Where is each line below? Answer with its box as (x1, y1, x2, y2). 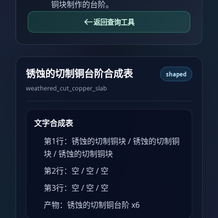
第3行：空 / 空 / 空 (44, 182, 109, 193)
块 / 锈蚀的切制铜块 (44, 148, 113, 160)
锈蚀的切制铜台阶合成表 (26, 67, 133, 80)
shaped (165, 70, 186, 78)
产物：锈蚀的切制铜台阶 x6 (44, 199, 140, 210)
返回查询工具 (93, 17, 134, 27)
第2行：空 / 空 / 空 (44, 165, 109, 177)
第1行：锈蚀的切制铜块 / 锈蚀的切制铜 (44, 136, 180, 147)
